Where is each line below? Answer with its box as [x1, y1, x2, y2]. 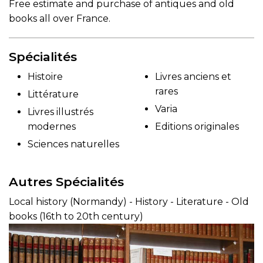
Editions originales [155, 120, 239, 132]
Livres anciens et [155, 70, 231, 82]
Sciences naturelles [28, 138, 119, 150]
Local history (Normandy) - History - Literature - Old [9, 195, 249, 207]
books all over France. [9, 12, 110, 24]
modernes [28, 120, 76, 132]
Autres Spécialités [9, 174, 124, 189]
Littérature [28, 88, 79, 100]
